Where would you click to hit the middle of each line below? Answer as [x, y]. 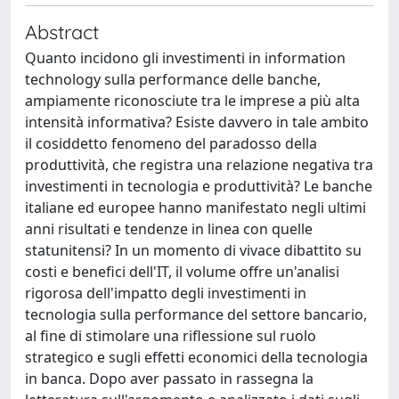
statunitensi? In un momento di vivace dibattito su [193, 250]
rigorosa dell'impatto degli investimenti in [166, 293]
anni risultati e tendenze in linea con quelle [169, 229]
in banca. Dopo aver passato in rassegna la [169, 379]
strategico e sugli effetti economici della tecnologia [196, 357]
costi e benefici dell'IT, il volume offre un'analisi [182, 272]
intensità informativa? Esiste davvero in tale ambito [197, 122]
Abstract [62, 32]
